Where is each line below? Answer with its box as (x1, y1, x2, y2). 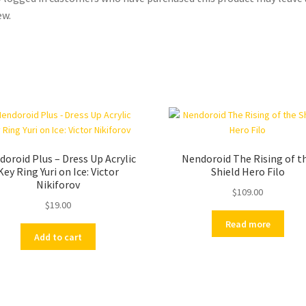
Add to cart (34, 230, 83, 243)
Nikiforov (36, 178, 81, 192)
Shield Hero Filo (210, 165, 285, 179)
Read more (225, 217, 270, 230)
